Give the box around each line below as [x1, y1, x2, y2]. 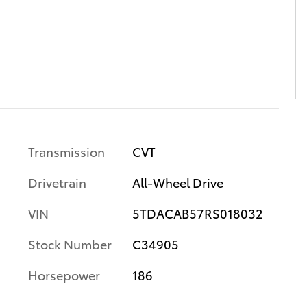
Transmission [28, 142, 105, 160]
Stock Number [28, 234, 112, 252]
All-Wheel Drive [132, 173, 223, 191]
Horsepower [28, 265, 100, 283]
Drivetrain [28, 173, 86, 191]
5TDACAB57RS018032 [132, 204, 263, 221]
